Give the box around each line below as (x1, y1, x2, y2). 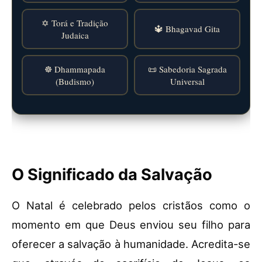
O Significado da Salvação (12, 165, 212, 185)
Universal (170, 75, 205, 87)
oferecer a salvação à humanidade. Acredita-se (12, 237, 250, 251)
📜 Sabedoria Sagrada (147, 63, 227, 75)
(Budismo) (56, 75, 94, 87)
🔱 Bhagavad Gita (154, 23, 220, 35)
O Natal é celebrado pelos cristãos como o (12, 199, 250, 212)
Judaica (61, 29, 89, 41)
